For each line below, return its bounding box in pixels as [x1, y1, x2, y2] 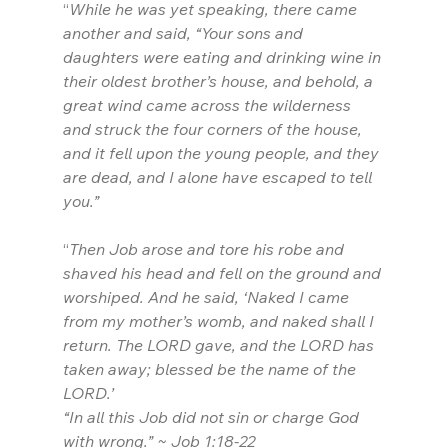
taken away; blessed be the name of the [62, 359, 360, 380]
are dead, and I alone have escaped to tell [62, 167, 376, 188]
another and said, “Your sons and [62, 23, 307, 44]
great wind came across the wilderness [62, 95, 355, 116]
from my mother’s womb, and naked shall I [62, 311, 378, 332]
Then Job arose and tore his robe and [68, 239, 348, 260]
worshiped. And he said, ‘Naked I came [62, 287, 353, 308]
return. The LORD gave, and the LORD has [62, 335, 378, 356]
